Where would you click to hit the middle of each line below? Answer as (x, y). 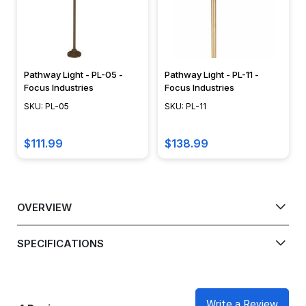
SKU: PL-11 (185, 107)
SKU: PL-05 (46, 107)
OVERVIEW (44, 207)
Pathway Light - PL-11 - (212, 75)
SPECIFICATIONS (60, 243)
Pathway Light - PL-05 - (73, 75)
